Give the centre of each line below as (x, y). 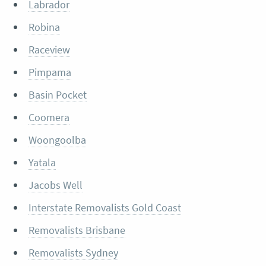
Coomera (49, 118)
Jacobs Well (55, 185)
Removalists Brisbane (77, 230)
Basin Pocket (57, 95)
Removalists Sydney (73, 253)
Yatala (42, 163)
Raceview (49, 50)
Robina (44, 27)
